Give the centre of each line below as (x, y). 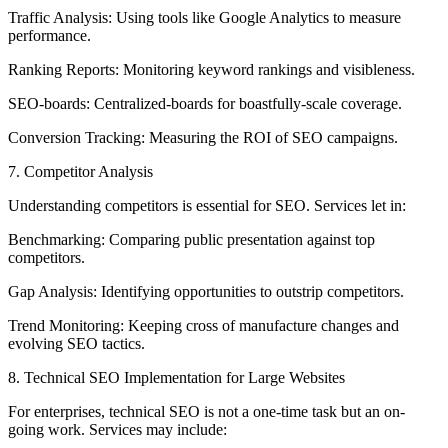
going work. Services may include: (117, 430)
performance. (49, 36)
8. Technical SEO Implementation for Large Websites (176, 378)
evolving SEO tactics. (76, 344)
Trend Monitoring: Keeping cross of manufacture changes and (203, 326)
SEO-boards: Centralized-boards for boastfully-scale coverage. (205, 104)
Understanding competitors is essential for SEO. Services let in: (207, 206)
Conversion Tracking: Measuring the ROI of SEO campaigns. (203, 138)
